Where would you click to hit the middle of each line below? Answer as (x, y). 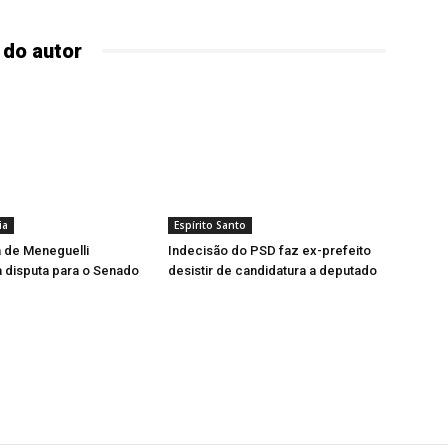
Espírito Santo (210, 224)
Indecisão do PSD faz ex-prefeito (269, 250)
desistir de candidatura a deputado (272, 270)
